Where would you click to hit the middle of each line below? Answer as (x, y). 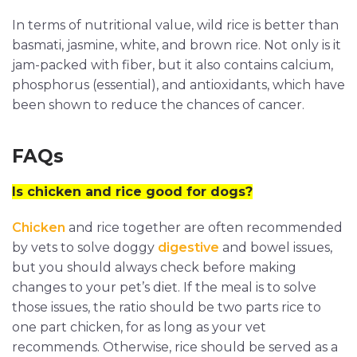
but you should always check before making (154, 268)
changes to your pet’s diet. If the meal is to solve (164, 288)
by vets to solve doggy (85, 248)
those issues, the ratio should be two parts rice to (167, 308)
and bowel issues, (276, 248)
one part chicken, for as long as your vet (139, 328)
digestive (188, 248)
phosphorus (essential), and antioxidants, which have (178, 85)
